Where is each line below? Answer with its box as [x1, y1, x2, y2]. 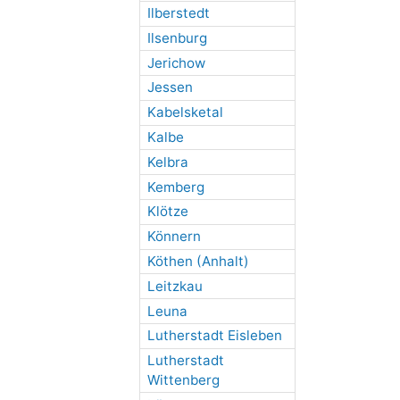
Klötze [146, 203, 188, 221]
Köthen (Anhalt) [146, 252, 249, 270]
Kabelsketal [146, 104, 223, 121]
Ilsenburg [146, 29, 207, 46]
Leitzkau [146, 277, 203, 295]
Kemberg [146, 178, 204, 196]
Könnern [146, 228, 201, 246]
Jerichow [146, 54, 205, 71]
